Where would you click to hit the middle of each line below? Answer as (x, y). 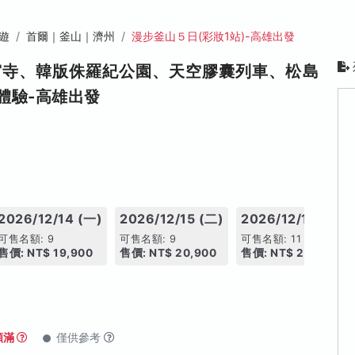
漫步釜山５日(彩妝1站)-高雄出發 (213, 36)
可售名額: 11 (271, 239)
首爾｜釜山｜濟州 (71, 36)
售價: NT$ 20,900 (168, 253)
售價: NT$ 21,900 (288, 253)
